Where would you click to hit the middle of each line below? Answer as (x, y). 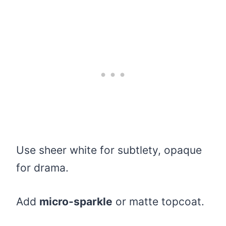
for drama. (42, 168)
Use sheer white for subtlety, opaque (109, 150)
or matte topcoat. (158, 202)
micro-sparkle (76, 202)
